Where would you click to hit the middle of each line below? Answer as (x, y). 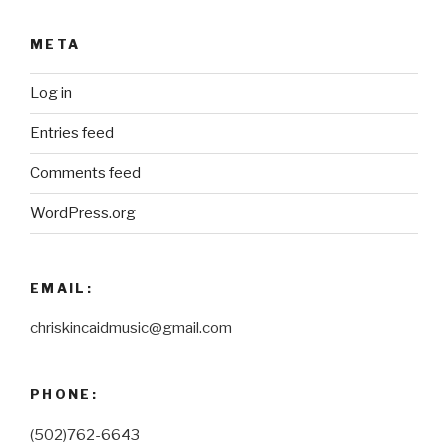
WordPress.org (83, 213)
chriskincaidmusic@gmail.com (131, 328)
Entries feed (72, 133)
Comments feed (85, 173)
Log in (51, 93)
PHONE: (64, 394)
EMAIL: (62, 287)
